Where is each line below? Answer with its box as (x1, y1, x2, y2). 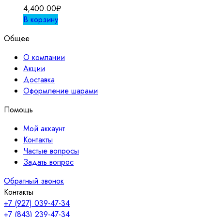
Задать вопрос (23, 156, 74, 168)
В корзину (23, 14, 58, 26)
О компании (23, 52, 65, 63)
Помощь (4, 104, 33, 116)
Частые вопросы (23, 145, 79, 157)
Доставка (23, 74, 55, 86)
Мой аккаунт (23, 123, 65, 135)
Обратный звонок (4, 175, 64, 187)
